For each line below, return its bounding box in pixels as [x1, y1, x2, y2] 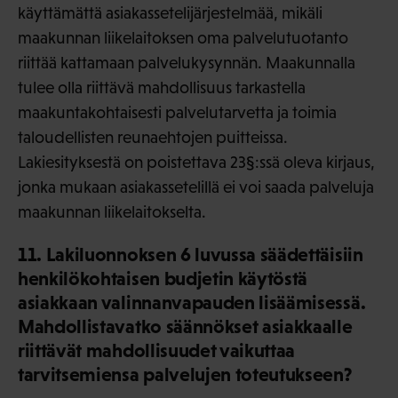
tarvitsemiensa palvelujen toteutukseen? [18, 363, 353, 386]
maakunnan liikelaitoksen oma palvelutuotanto [18, 28, 348, 48]
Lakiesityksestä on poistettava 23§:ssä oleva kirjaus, [18, 153, 375, 172]
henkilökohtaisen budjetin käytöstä [18, 267, 308, 291]
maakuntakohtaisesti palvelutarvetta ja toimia [18, 103, 337, 123]
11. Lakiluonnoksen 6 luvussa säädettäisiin [18, 243, 363, 267]
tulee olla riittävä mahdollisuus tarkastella [18, 78, 306, 98]
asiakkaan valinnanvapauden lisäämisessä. [18, 291, 366, 314]
